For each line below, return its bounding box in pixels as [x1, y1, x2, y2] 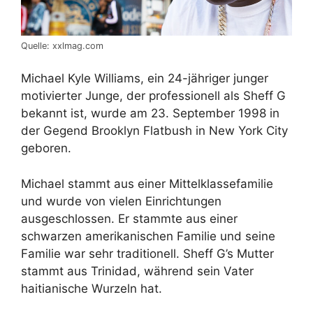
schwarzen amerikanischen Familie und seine [21, 228, 275, 243]
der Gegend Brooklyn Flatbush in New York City [21, 124, 288, 138]
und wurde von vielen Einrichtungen [21, 194, 221, 208]
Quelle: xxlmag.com [21, 40, 103, 51]
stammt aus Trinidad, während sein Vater [21, 263, 254, 278]
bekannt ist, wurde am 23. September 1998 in [21, 106, 279, 121]
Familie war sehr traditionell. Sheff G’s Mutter [21, 246, 274, 261]
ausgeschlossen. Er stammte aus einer [21, 211, 238, 226]
